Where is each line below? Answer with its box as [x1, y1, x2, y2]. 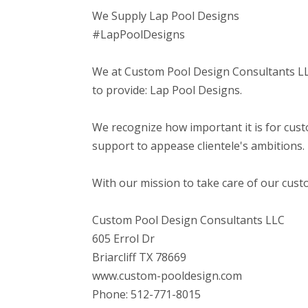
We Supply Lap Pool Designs [92, 8, 240, 23]
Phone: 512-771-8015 [92, 286, 201, 302]
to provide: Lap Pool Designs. [92, 82, 243, 98]
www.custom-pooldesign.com [92, 267, 243, 283]
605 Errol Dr [92, 230, 155, 246]
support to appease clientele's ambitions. [92, 137, 305, 153]
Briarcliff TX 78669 [92, 249, 187, 265]
